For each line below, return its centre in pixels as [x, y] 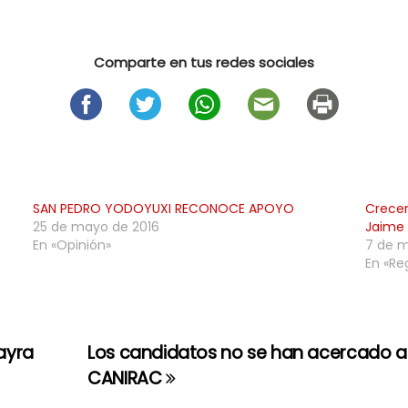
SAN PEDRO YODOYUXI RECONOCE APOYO [163, 209]
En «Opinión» [71, 245]
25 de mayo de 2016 [96, 227]
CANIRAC [127, 378]
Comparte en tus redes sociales [204, 62]
